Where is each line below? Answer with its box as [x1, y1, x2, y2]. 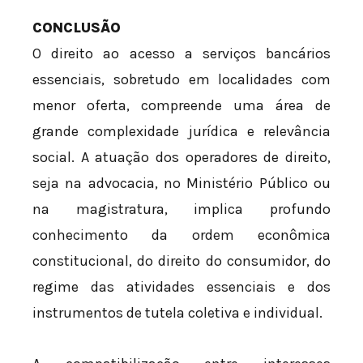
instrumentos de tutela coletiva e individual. [32, 303, 322, 322]
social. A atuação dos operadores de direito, [32, 147, 331, 166]
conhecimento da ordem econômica [32, 225, 331, 244]
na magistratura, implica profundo [32, 199, 331, 218]
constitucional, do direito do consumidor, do [32, 251, 331, 270]
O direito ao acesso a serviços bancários [32, 44, 331, 62]
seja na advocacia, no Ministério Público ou [32, 173, 331, 192]
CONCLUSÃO [32, 18, 121, 36]
